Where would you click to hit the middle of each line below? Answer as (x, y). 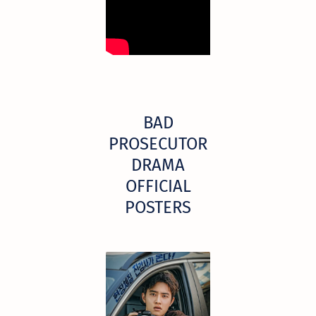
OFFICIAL (158, 186)
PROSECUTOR (158, 144)
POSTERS (158, 207)
